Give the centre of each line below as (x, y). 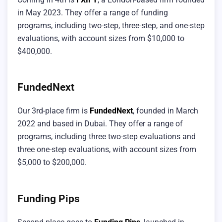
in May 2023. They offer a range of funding (93, 12)
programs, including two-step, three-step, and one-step (111, 25)
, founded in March (166, 111)
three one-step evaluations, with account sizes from (107, 150)
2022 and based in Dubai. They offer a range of (100, 124)
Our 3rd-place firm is (54, 111)
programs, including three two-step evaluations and (107, 137)
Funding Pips (49, 198)
